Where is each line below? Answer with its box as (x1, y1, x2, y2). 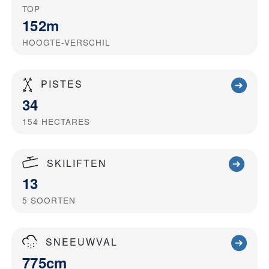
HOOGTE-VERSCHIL (22, 36, 110, 49)
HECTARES (41, 115, 90, 127)
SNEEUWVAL (46, 235, 118, 249)
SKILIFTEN (47, 156, 107, 170)
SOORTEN (31, 194, 76, 207)
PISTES (41, 77, 83, 91)
